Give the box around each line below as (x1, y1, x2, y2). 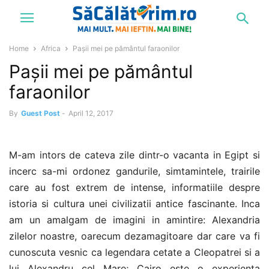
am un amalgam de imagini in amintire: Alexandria (9, 214, 260, 226)
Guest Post (21, 109, 60, 118)
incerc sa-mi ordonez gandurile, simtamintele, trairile (9, 165, 260, 177)
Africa (41, 44, 61, 53)
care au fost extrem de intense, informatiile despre (9, 181, 260, 193)
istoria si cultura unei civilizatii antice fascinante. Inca (9, 198, 260, 210)
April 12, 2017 (68, 109, 113, 118)
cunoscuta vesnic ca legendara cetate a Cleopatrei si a (9, 246, 260, 258)
